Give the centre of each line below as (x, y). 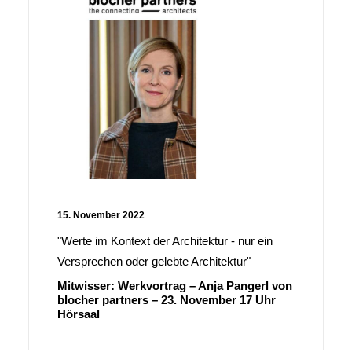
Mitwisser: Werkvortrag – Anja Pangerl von (175, 286)
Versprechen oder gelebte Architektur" (154, 262)
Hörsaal (79, 314)
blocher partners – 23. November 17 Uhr (167, 300)
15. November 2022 (101, 216)
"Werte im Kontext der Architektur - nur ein (165, 241)
